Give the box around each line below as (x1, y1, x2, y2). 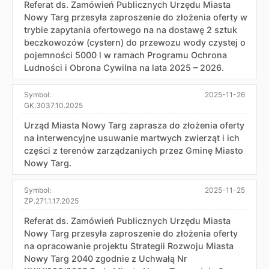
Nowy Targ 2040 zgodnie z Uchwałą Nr (24, 253, 187, 264)
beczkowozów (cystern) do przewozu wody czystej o (24, 37, 246, 47)
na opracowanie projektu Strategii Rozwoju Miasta (24, 240, 234, 251)
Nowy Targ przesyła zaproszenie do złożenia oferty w (24, 11, 247, 22)
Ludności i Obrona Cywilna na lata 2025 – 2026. (24, 62, 224, 73)
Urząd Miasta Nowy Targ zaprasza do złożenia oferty (24, 119, 244, 130)
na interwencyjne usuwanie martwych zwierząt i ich (24, 132, 240, 143)
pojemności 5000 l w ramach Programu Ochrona (24, 49, 227, 60)
